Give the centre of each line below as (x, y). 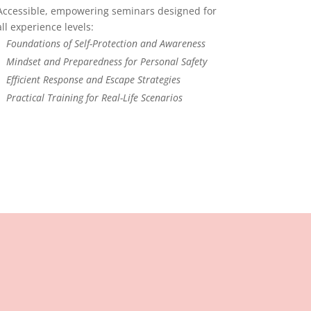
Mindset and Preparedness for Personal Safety (106, 61)
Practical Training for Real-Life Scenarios (94, 97)
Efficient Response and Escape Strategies (93, 79)
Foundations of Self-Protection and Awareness (106, 43)
